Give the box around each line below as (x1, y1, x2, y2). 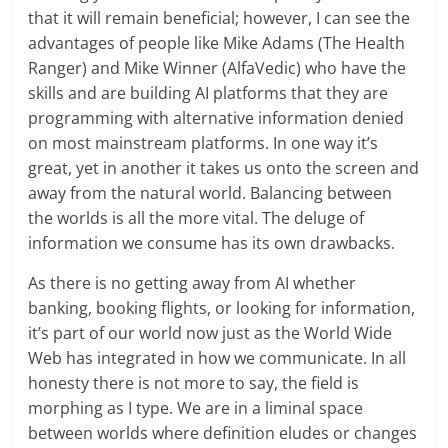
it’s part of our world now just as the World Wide (28, 321, 393, 344)
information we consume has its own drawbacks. (28, 231, 396, 254)
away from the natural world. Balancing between (28, 181, 393, 204)
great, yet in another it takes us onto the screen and (28, 156, 420, 179)
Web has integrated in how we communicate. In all (28, 346, 407, 369)
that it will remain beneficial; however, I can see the (28, 6, 411, 29)
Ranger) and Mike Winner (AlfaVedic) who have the (28, 56, 407, 79)
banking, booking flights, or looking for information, (28, 296, 416, 319)
